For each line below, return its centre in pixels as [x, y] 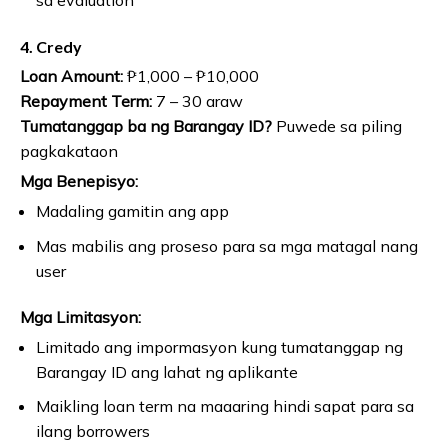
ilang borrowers [92, 431]
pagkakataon [69, 151]
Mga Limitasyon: [80, 316]
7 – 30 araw [197, 101]
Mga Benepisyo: [79, 181]
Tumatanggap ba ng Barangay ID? [146, 126]
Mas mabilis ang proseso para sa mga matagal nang [226, 245]
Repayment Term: [86, 101]
